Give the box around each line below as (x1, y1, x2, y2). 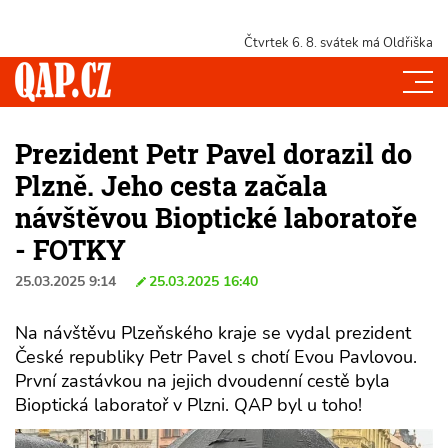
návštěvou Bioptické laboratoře (15, 199, 417, 235)
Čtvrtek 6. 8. (244, 34, 317, 52)
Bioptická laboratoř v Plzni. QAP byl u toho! (15, 392, 362, 417)
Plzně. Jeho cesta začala (15, 167, 327, 203)
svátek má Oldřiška (317, 34, 433, 52)
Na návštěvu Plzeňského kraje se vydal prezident (15, 320, 411, 345)
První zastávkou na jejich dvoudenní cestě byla (15, 368, 390, 393)
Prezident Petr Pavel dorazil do (15, 135, 412, 171)
